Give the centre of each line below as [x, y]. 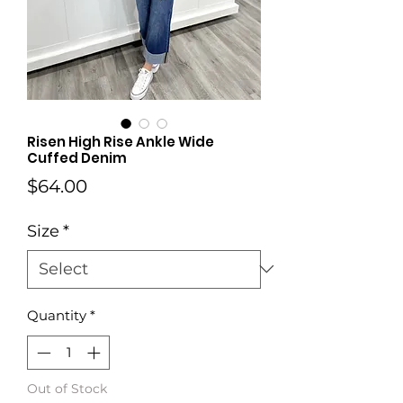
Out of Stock [67, 389]
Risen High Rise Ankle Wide [121, 141]
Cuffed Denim [77, 157]
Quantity [57, 315]
